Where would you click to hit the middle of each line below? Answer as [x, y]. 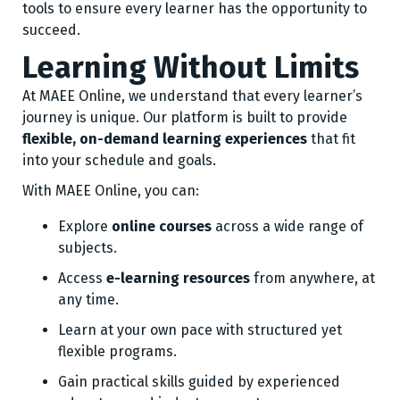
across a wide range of [287, 226]
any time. [88, 300]
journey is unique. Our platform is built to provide [185, 117]
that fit [331, 139]
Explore [85, 226]
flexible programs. [117, 351]
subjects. [87, 248]
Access [82, 278]
